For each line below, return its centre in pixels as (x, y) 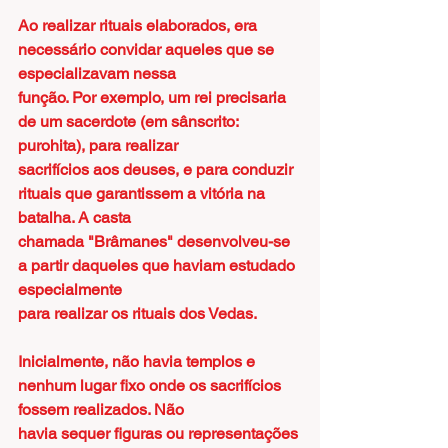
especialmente (70, 289)
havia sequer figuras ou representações (160, 433)
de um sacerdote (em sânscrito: (130, 121)
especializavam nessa (97, 73)
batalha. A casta (74, 217)
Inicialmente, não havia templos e (138, 361)
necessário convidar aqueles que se (148, 49)
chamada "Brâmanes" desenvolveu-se (156, 241)
